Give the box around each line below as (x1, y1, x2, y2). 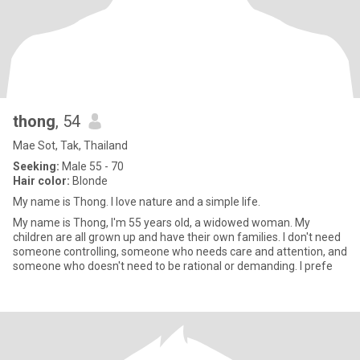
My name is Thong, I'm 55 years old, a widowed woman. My (13, 216, 310, 229)
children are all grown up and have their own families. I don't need (13, 231, 341, 243)
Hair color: (13, 174, 70, 187)
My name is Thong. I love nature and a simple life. (13, 195, 260, 208)
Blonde (70, 174, 108, 187)
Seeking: (13, 160, 59, 173)
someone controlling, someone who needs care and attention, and (13, 245, 347, 258)
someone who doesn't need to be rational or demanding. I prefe (13, 260, 333, 272)
